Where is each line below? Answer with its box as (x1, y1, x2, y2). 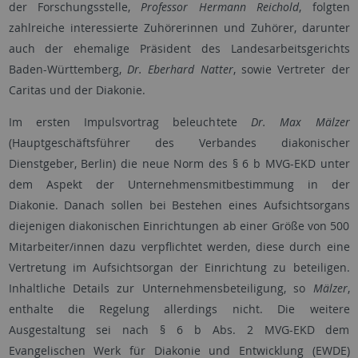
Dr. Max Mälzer (250, 114, 350, 130)
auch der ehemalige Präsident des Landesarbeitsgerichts (8, 41, 350, 57)
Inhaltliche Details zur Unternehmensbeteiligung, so (8, 280, 313, 296)
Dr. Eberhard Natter (126, 62, 233, 78)
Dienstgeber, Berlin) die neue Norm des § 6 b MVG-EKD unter (8, 156, 350, 172)
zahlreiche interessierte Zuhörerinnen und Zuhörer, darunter (8, 20, 350, 36)
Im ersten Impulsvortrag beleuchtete (8, 114, 251, 130)
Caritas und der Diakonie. (8, 82, 145, 98)
